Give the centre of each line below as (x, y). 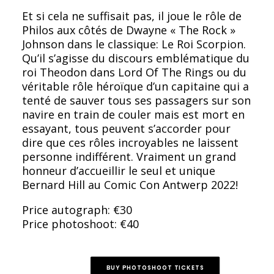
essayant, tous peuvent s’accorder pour (126, 128)
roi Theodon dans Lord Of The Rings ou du (134, 72)
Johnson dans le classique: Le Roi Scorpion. (134, 44)
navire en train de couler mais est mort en (133, 114)
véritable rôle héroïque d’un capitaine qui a (135, 86)
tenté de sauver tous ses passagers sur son (136, 100)
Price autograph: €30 (77, 210)
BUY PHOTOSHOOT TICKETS (155, 268)
